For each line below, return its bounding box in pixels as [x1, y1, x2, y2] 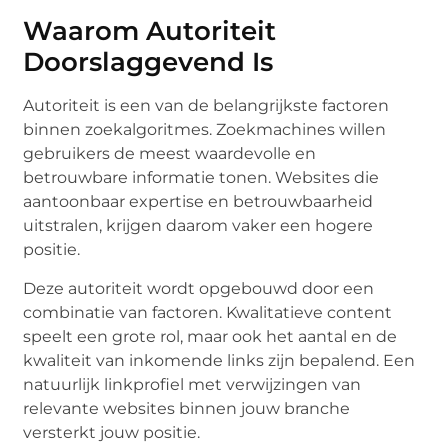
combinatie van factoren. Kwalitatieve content [23, 302, 393, 322]
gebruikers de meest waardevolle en [23, 144, 317, 164]
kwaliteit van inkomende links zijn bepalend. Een [23, 350, 416, 370]
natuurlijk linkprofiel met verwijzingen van [23, 374, 362, 394]
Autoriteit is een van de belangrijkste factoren [23, 96, 390, 116]
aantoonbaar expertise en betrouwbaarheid [23, 192, 374, 212]
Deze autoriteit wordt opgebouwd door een [23, 278, 375, 298]
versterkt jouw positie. [23, 422, 201, 442]
